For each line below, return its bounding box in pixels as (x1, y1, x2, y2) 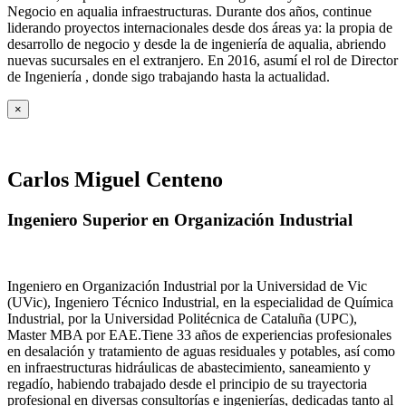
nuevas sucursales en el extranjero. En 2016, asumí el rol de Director (7, 53, 398, 69)
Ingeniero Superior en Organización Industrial (7, 210, 353, 230)
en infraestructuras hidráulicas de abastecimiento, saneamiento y (7, 359, 371, 375)
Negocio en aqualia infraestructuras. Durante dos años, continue (7, 4, 372, 20)
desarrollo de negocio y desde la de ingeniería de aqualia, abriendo (7, 36, 386, 53)
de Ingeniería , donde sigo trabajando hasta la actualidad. (7, 69, 333, 85)
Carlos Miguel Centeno (7, 168, 223, 192)
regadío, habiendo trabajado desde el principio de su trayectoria (7, 375, 367, 391)
